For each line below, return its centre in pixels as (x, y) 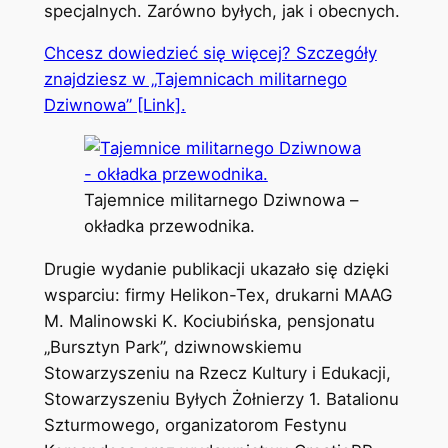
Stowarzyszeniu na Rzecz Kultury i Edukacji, (217, 372)
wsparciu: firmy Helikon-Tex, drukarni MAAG (217, 294)
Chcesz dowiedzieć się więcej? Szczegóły (210, 53)
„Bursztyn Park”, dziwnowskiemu (172, 346)
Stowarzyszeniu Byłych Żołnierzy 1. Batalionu (221, 398)
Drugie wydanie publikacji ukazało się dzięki (216, 268)
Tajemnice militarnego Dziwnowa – (220, 200)
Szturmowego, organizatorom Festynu (195, 424)
